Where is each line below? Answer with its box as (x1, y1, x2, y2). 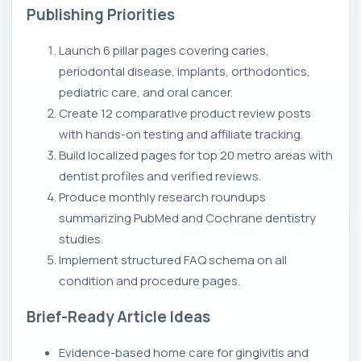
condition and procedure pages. (59, 272, 240, 289)
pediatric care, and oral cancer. (59, 83, 233, 101)
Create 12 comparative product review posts (59, 104, 311, 122)
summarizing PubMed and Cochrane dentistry (59, 209, 316, 226)
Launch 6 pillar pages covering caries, (59, 41, 269, 59)
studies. (59, 230, 103, 247)
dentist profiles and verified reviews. (59, 167, 261, 185)
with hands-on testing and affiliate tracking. (59, 125, 303, 143)
